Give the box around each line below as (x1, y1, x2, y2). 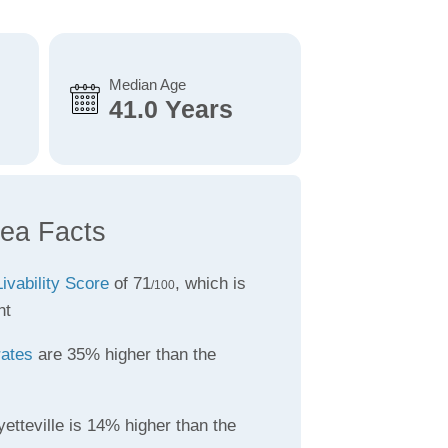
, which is (174, 274, 246, 293)
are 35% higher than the (32, 345, 216, 364)
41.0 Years (108, 95, 233, 123)
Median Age (108, 76, 186, 93)
